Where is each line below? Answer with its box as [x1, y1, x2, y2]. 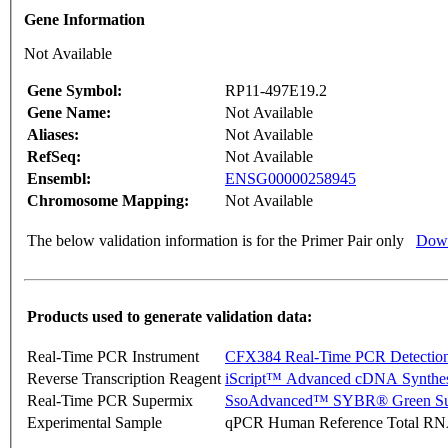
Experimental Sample [27, 414, 162, 432]
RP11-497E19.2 [225, 82, 327, 100]
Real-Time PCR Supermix [27, 392, 193, 410]
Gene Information [24, 11, 145, 29]
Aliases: [27, 126, 79, 144]
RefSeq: [27, 148, 81, 166]
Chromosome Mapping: [27, 192, 189, 210]
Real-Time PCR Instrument [27, 348, 199, 366]
